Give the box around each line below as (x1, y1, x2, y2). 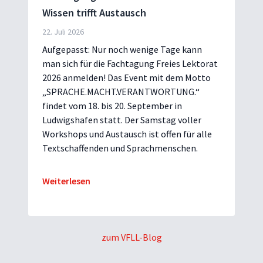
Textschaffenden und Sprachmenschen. (42, 141, 198, 154)
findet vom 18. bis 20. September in (42, 99, 182, 112)
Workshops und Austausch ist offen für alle (42, 127, 212, 140)
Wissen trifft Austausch (42, 5, 146, 19)
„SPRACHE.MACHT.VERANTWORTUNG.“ (42, 85, 200, 97)
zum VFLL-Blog (101, 231, 162, 243)
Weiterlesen (42, 174, 90, 187)
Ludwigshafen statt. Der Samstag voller (42, 113, 201, 126)
